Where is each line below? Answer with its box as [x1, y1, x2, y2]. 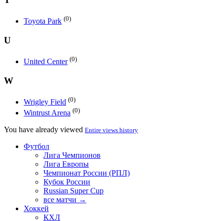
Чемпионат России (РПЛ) [43, 169, 130, 178]
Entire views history [85, 126, 138, 134]
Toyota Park [24, 17, 62, 26]
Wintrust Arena [24, 109, 71, 117]
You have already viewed [4, 125, 85, 134]
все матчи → [43, 195, 86, 204]
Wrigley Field [24, 97, 66, 106]
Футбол [24, 142, 49, 151]
